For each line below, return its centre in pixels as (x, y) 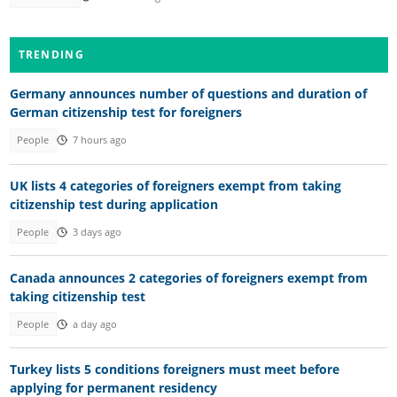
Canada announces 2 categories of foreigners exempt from (188, 277)
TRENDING (51, 55)
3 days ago (97, 233)
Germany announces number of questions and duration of (188, 94)
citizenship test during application (113, 204)
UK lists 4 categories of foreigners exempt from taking (175, 185)
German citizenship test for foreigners (125, 113)
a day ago (94, 324)
